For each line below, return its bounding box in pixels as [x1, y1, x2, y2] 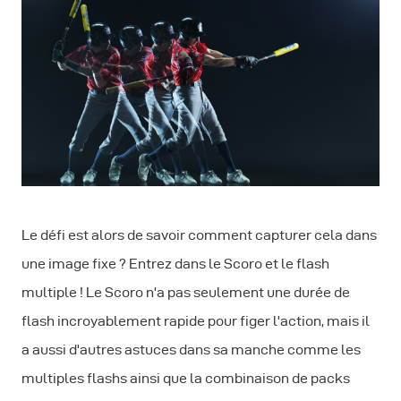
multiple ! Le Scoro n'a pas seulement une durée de [21, 285, 350, 301]
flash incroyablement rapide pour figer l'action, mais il [21, 313, 370, 329]
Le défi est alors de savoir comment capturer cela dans [21, 227, 377, 243]
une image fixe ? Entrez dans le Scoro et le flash [21, 256, 329, 272]
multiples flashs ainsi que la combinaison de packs [21, 371, 350, 387]
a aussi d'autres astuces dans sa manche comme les [21, 342, 361, 358]
